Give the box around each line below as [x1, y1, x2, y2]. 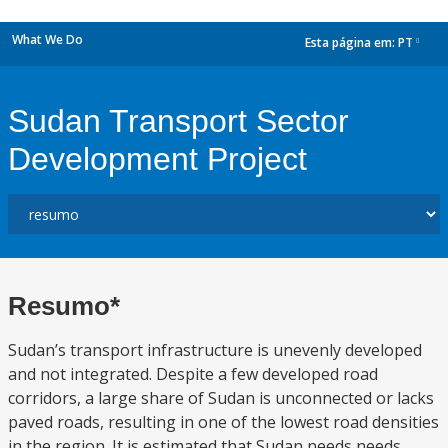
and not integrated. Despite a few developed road [8, 363, 378, 385]
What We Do [12, 31, 83, 48]
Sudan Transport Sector [8, 103, 349, 139]
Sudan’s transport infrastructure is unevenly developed [8, 339, 422, 361]
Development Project [8, 141, 307, 177]
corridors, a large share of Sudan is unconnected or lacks [8, 387, 434, 409]
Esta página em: [305, 34, 398, 52]
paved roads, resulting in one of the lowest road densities [8, 411, 439, 433]
